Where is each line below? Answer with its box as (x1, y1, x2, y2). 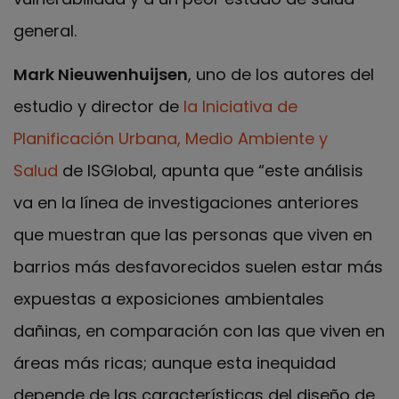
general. (13, 20, 77, 43)
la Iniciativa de (183, 94, 297, 118)
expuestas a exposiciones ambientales (13, 287, 324, 310)
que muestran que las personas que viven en (13, 223, 372, 246)
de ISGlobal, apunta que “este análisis (58, 159, 363, 182)
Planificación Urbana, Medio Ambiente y (13, 126, 328, 150)
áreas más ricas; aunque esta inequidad (13, 351, 336, 374)
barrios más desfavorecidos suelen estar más (13, 255, 383, 278)
